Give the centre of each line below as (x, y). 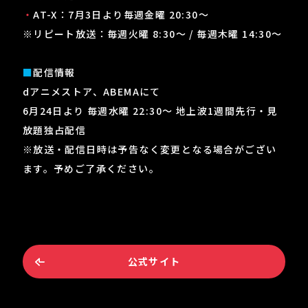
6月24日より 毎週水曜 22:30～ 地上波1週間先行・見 (150, 110)
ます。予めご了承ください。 (91, 168)
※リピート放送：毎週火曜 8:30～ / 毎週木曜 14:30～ (152, 33)
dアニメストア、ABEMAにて (91, 91)
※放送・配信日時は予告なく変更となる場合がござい (150, 149)
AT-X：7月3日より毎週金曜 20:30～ (121, 14)
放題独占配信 (54, 130)
